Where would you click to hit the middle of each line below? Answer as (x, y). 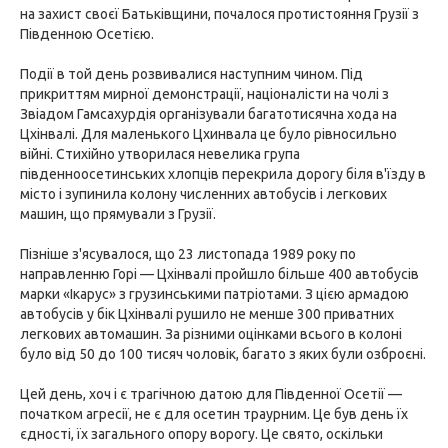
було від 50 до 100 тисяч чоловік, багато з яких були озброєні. (223, 354)
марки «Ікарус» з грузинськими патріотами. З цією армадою (214, 294)
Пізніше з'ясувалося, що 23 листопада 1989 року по (188, 254)
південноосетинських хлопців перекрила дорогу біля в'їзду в (223, 174)
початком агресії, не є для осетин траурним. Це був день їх (214, 414)
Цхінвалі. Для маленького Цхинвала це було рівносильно (208, 134)
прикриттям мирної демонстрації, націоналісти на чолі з (204, 94)
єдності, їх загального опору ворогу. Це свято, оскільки (201, 434)
